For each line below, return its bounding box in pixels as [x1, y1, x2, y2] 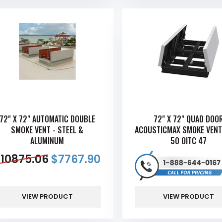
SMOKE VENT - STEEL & [11, 123, 84, 136]
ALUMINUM [30, 134, 64, 147]
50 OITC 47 [170, 134, 207, 147]
